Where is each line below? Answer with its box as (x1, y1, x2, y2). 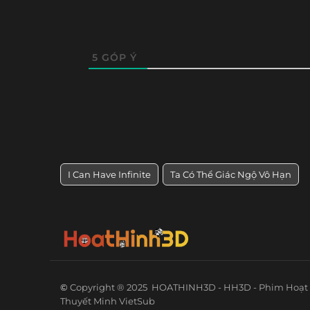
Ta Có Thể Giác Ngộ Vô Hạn (170, 169, 291, 181)
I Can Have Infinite (68, 169, 151, 181)
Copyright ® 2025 (70, 282, 152, 293)
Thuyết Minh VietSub (60, 295, 155, 307)
